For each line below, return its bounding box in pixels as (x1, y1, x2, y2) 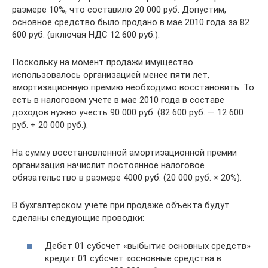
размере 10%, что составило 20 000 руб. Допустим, (12, 4, 226, 16)
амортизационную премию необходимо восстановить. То (12, 82, 254, 93)
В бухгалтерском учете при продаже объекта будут (12, 200, 230, 211)
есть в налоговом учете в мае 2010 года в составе (12, 95, 224, 106)
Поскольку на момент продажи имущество (12, 57, 193, 68)
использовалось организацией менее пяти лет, (12, 69, 209, 81)
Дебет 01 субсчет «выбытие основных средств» (45, 240, 251, 251)
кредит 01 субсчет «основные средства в (45, 252, 221, 264)
